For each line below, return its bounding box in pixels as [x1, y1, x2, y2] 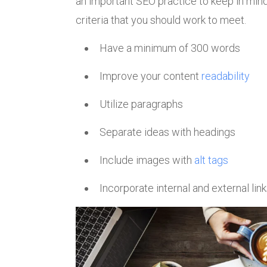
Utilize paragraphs [100, 98, 183, 111]
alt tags [194, 154, 228, 167]
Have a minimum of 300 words [100, 42, 240, 55]
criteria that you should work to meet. [76, 14, 246, 27]
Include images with [100, 154, 194, 167]
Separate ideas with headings [100, 126, 235, 139]
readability [201, 70, 250, 83]
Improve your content [100, 70, 201, 83]
